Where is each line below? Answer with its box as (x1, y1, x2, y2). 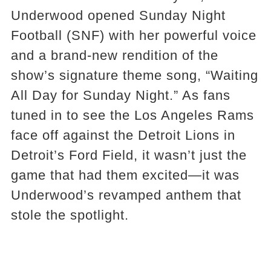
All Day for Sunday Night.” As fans (10, 88, 230, 103)
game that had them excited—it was (10, 168, 240, 183)
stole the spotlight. (10, 207, 129, 223)
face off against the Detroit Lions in (10, 128, 235, 143)
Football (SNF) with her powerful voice (10, 28, 256, 43)
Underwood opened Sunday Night (10, 8, 226, 23)
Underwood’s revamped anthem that (10, 188, 241, 203)
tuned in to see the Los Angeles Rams (10, 108, 254, 123)
